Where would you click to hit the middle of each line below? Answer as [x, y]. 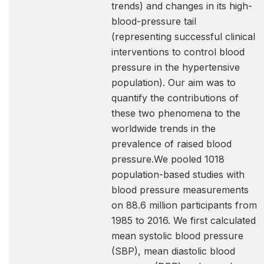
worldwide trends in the [164, 128]
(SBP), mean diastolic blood [173, 251]
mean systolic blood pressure [177, 236]
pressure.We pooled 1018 [168, 159]
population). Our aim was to [174, 82]
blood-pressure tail [154, 21]
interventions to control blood [178, 52]
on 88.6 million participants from [184, 205]
